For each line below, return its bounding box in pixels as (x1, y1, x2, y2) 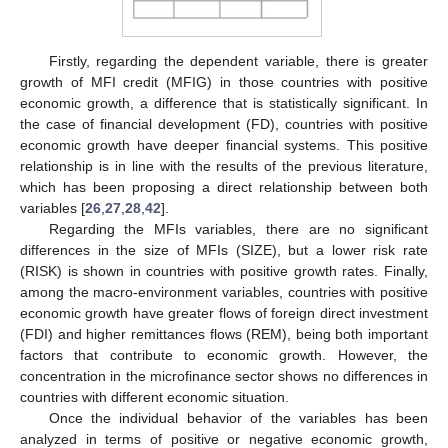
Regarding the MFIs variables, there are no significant (48, 220, 428, 237)
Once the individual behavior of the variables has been (48, 409, 428, 426)
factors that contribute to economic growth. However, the (20, 346, 428, 363)
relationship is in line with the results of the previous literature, (20, 157, 428, 174)
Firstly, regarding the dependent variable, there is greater (48, 52, 428, 69)
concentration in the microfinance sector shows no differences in (20, 367, 428, 384)
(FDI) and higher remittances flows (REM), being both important (20, 325, 428, 342)
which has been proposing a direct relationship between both (20, 178, 428, 195)
